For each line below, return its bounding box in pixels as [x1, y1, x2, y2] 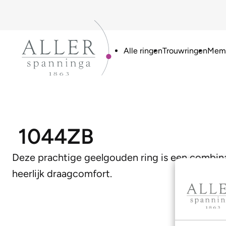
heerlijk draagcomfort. [12, 167, 112, 180]
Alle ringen [123, 45, 162, 55]
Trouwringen [162, 45, 207, 55]
